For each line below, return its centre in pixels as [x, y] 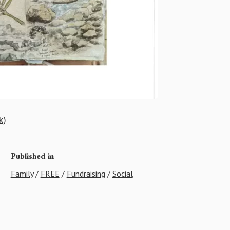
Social [122, 174]
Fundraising [86, 174]
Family [22, 174]
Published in [32, 156]
